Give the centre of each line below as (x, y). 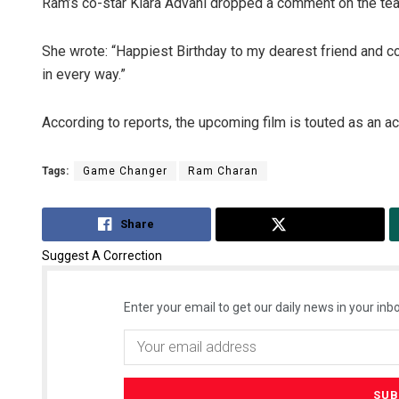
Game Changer (125, 171)
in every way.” (84, 75)
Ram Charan (223, 171)
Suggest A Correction (102, 255)
